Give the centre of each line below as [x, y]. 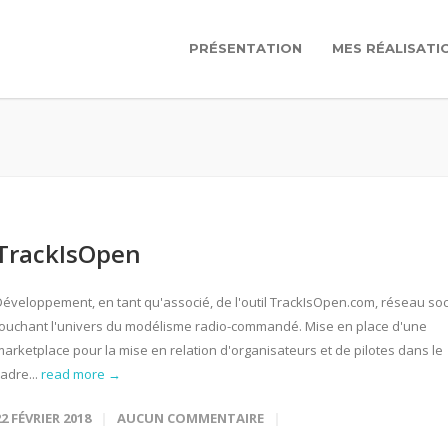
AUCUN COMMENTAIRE [190, 418]
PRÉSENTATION [245, 48]
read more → [81, 374]
